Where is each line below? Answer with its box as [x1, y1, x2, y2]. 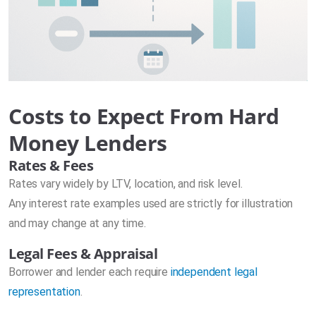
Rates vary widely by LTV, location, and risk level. [8, 177, 243, 191]
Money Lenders [8, 128, 167, 158]
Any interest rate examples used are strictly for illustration [8, 197, 293, 211]
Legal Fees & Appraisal [8, 244, 158, 264]
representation [8, 285, 80, 299]
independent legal [170, 265, 258, 279]
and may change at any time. [8, 217, 146, 231]
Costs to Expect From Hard [8, 102, 279, 131]
